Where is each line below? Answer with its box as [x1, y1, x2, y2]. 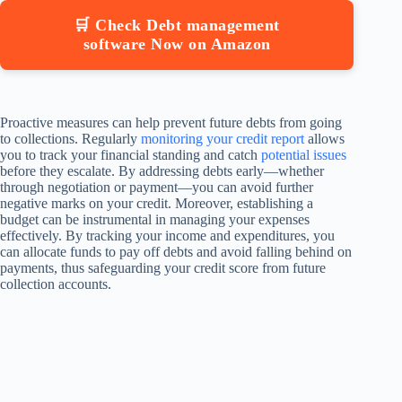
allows [304, 130, 345, 146]
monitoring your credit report [141, 130, 304, 146]
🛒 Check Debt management [74, 15, 280, 34]
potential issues [261, 146, 346, 162]
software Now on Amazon [83, 34, 271, 53]
